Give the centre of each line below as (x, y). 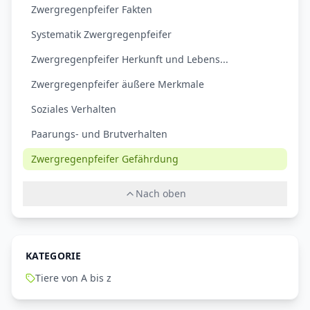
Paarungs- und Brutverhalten (99, 134)
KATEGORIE (54, 256)
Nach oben (161, 194)
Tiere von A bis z (73, 278)
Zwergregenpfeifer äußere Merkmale (118, 84)
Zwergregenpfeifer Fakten (92, 10)
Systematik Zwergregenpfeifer (101, 35)
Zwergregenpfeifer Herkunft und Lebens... (130, 60)
